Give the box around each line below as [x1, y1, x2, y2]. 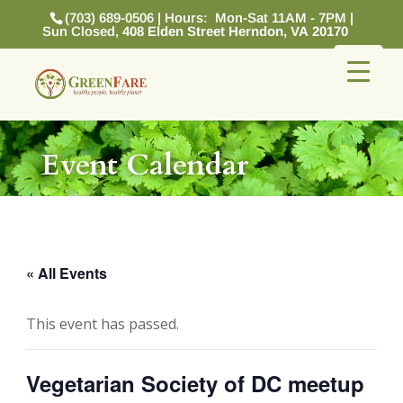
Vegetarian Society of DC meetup [25, 368, 364, 399]
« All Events [25, 263, 107, 283]
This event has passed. [25, 314, 179, 334]
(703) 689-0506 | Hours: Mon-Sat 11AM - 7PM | [64, 10, 354, 26]
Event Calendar [40, 145, 248, 185]
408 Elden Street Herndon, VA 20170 [122, 23, 349, 40]
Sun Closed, [42, 23, 123, 40]
